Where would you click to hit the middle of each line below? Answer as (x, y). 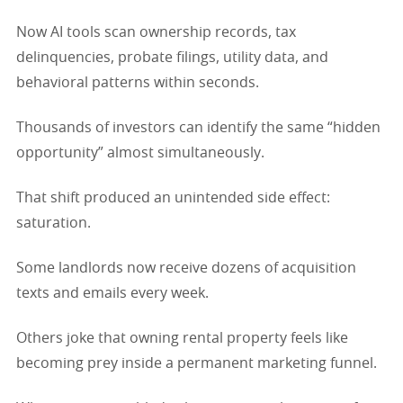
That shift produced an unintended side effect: (173, 197)
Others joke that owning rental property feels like (182, 338)
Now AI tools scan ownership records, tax (156, 32)
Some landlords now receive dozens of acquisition (186, 268)
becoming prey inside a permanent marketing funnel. (197, 363)
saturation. (54, 223)
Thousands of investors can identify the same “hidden (198, 127)
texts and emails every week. (112, 293)
